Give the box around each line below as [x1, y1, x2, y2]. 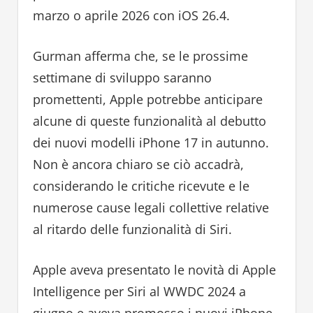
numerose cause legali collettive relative [32, 199, 269, 217]
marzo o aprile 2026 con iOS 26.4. [32, 7, 230, 24]
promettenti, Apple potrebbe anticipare [32, 91, 263, 108]
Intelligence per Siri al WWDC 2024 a [32, 283, 246, 300]
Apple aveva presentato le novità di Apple [32, 261, 276, 279]
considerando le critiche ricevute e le [32, 177, 249, 195]
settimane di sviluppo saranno [32, 69, 212, 87]
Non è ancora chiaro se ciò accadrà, [32, 156, 244, 173]
